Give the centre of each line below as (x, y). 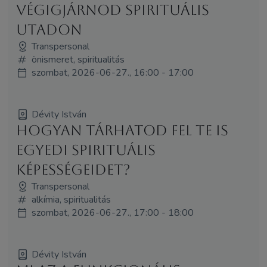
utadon (49, 30)
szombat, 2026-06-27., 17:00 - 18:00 (112, 212)
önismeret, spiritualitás (78, 59)
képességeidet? (73, 170)
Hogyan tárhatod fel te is (122, 130)
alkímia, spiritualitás (71, 199)
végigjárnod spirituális (112, 10)
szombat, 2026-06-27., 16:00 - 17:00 (112, 72)
